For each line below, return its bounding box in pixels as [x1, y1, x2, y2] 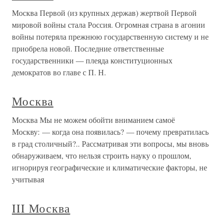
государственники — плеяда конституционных [12, 55, 172, 65]
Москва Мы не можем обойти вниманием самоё [12, 114, 175, 125]
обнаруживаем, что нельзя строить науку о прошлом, [12, 150, 191, 161]
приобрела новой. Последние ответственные [12, 43, 164, 54]
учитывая [12, 174, 44, 184]
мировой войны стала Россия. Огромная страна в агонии [12, 19, 205, 30]
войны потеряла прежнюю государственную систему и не [12, 31, 209, 42]
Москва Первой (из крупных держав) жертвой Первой [12, 7, 197, 18]
